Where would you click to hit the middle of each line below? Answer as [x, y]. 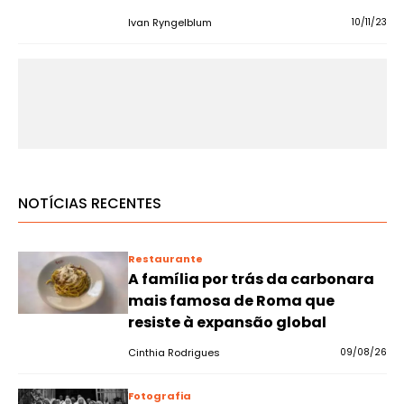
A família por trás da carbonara [251, 279]
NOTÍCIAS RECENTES [89, 203]
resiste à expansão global [227, 322]
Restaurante [165, 259]
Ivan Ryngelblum [170, 23]
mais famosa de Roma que [231, 301]
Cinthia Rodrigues [174, 353]
